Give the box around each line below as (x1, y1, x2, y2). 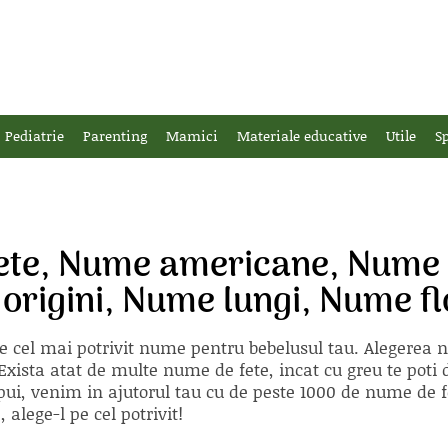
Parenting (83, 125, 147, 146)
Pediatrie (5, 125, 64, 146)
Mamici (166, 125, 218, 146)
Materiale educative (237, 125, 367, 146)
